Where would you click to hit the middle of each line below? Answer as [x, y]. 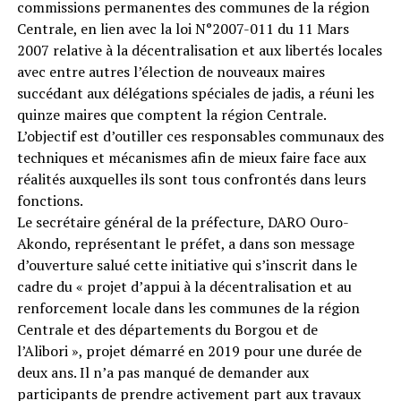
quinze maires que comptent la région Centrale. [171, 114]
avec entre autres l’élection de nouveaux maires [171, 71]
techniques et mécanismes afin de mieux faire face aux [191, 157]
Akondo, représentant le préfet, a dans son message [185, 243]
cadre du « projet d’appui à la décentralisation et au [184, 286]
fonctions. [50, 200]
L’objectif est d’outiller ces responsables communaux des [200, 136]
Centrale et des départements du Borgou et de [167, 329]
